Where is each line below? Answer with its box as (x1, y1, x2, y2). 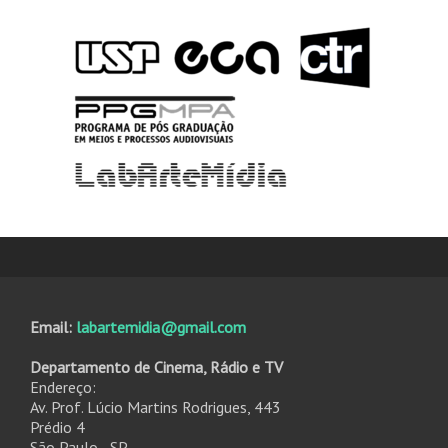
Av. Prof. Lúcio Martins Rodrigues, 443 (30, 396, 281, 417)
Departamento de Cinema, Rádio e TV (30, 356, 283, 377)
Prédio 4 (30, 416, 85, 437)
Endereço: (30, 376, 96, 397)
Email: (30, 316, 76, 337)
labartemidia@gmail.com (76, 316, 246, 337)
